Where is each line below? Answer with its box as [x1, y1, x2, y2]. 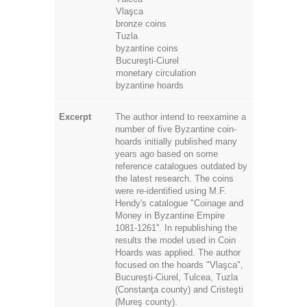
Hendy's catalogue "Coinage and [115, 197, 243, 208]
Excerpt [59, 111, 91, 122]
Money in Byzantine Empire [115, 210, 225, 221]
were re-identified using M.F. [115, 185, 227, 196]
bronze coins [116, 18, 167, 29]
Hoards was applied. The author [115, 247, 241, 258]
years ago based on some [115, 148, 218, 159]
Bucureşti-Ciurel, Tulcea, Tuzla [115, 271, 238, 282]
